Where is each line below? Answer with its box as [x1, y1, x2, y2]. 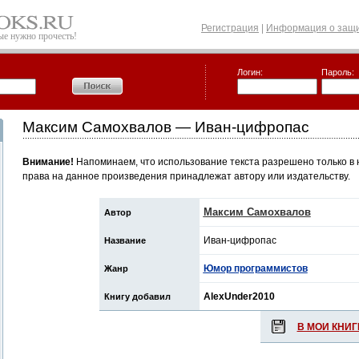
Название [103, 236, 146, 245]
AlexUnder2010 [203, 291, 275, 302]
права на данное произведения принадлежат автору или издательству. [22, 171, 350, 182]
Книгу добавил [103, 292, 171, 301]
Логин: [237, 67, 263, 77]
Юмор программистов [203, 263, 308, 274]
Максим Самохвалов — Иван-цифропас [22, 119, 309, 135]
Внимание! [22, 156, 74, 167]
